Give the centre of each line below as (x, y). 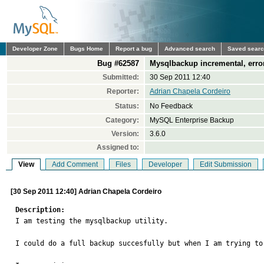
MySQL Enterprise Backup (192, 120)
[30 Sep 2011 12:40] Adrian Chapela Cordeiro (86, 192)
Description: (40, 210)
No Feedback (171, 106)
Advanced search (190, 49)
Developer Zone (35, 49)
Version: (125, 134)
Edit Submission (226, 164)
